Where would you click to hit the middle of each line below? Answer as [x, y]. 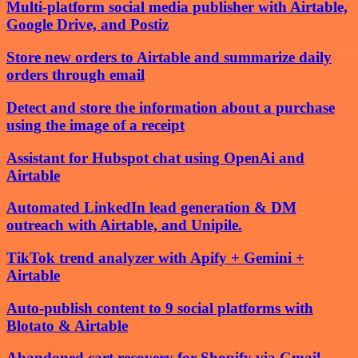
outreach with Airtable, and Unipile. [124, 225]
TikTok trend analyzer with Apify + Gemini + [155, 258]
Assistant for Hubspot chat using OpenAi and [155, 157]
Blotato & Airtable [67, 325]
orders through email [76, 75]
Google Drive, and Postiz [88, 25]
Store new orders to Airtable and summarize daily [169, 58]
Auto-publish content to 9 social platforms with [160, 308]
